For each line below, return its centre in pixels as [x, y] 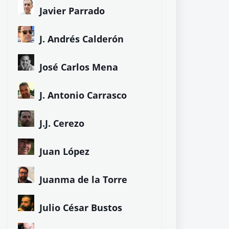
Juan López [64, 151]
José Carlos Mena [79, 67]
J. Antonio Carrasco [83, 95]
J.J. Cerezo [62, 123]
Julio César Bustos [81, 208]
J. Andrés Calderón [82, 39]
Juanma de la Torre [83, 179]
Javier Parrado [72, 11]
